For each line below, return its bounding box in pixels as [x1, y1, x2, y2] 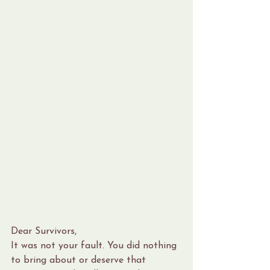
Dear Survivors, [11, 227, 77, 237]
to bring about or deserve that [11, 256, 149, 266]
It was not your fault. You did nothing [11, 241, 180, 251]
